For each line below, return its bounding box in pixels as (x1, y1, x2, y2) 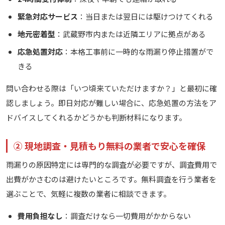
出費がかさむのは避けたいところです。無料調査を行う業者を (6, 174, 216, 185)
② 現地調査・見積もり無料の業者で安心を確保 (14, 139, 205, 153)
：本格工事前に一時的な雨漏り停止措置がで (62, 46, 213, 57)
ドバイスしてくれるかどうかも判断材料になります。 (6, 112, 186, 123)
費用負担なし (17, 210, 63, 221)
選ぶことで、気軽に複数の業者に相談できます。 (6, 188, 171, 199)
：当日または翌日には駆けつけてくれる (77, 11, 213, 22)
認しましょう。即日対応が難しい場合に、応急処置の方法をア (6, 97, 216, 108)
